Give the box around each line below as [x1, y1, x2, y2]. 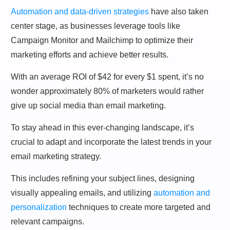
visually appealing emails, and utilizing [11, 188, 154, 197]
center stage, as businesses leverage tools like [11, 21, 180, 30]
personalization [11, 202, 67, 212]
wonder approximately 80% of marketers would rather [11, 86, 204, 95]
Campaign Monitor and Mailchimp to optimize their [11, 35, 193, 45]
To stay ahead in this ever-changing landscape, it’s [11, 123, 194, 132]
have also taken [149, 7, 208, 16]
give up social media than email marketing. [11, 101, 166, 110]
